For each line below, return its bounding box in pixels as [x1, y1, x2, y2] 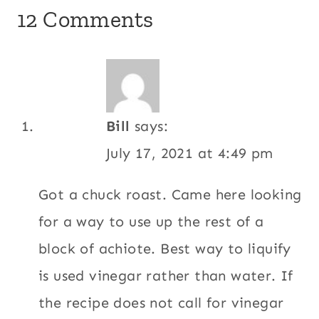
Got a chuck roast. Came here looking [38, 185, 302, 203]
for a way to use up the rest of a [38, 212, 264, 230]
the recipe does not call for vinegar [38, 293, 284, 311]
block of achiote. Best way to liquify [38, 239, 291, 257]
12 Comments [17, 5, 154, 33]
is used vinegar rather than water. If [38, 266, 293, 284]
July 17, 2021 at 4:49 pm [106, 144, 273, 162]
